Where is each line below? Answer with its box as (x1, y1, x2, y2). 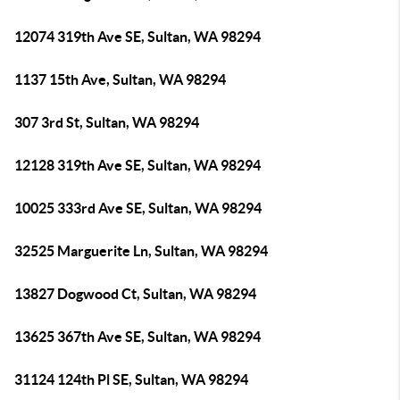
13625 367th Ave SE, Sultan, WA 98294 (14, 329, 261, 345)
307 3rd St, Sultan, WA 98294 (14, 114, 199, 130)
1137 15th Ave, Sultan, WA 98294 (14, 71, 226, 87)
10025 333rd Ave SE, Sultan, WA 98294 (14, 200, 262, 216)
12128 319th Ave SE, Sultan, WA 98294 (14, 157, 261, 173)
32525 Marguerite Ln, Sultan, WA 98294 (14, 243, 268, 259)
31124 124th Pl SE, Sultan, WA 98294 (14, 371, 248, 387)
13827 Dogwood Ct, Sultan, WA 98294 (14, 286, 256, 302)
